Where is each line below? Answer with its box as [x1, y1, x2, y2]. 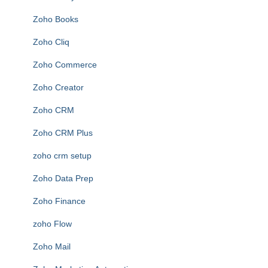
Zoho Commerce [33, 60, 97, 69]
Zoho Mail [33, 242, 71, 251]
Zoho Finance [33, 196, 86, 206]
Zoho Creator [33, 83, 84, 92]
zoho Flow [33, 219, 72, 229]
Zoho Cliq [33, 37, 69, 47]
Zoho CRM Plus [33, 128, 93, 138]
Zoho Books [33, 14, 78, 24]
